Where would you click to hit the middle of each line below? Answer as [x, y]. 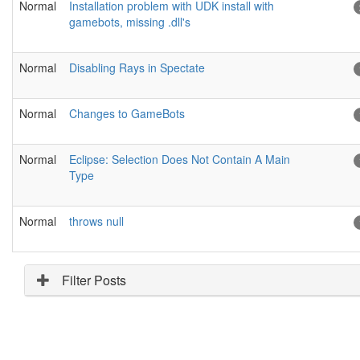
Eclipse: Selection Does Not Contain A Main [180, 160]
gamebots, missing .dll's [130, 22]
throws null [96, 221]
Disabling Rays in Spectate [137, 68]
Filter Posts [94, 280]
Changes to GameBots [127, 114]
